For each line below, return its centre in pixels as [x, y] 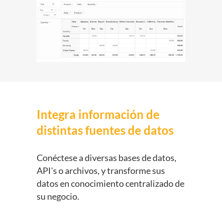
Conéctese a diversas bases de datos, [107, 158]
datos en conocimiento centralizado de [111, 184]
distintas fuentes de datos [105, 130]
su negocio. [58, 196]
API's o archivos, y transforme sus [101, 171]
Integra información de [98, 114]
